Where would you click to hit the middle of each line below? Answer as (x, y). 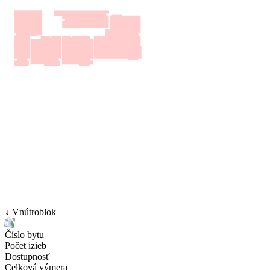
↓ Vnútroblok (30, 212)
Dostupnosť (27, 257)
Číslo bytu (24, 235)
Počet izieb (26, 246)
